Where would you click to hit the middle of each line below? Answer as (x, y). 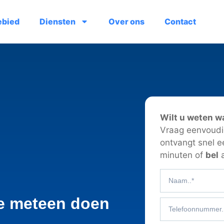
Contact (180, 22)
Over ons (127, 22)
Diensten (58, 22)
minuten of (183, 155)
